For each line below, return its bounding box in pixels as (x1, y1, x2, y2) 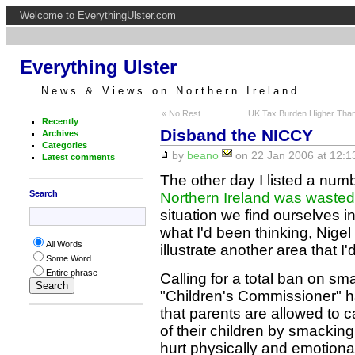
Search (29, 188, 58, 198)
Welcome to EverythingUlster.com (20, 10, 176, 21)
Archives (41, 128, 78, 138)
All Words (45, 239, 82, 250)
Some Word (45, 254, 91, 264)
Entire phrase (45, 268, 97, 278)
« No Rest (161, 108, 200, 118)
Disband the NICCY (159, 125, 313, 144)
